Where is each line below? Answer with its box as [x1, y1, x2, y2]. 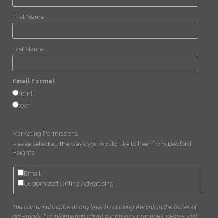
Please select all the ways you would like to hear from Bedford [12, 140, 191, 147]
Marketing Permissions [12, 129, 78, 137]
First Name [12, 13, 44, 20]
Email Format [12, 77, 55, 85]
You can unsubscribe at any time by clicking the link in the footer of [12, 203, 197, 211]
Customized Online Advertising [24, 180, 114, 188]
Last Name [12, 45, 43, 53]
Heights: [12, 148, 36, 156]
